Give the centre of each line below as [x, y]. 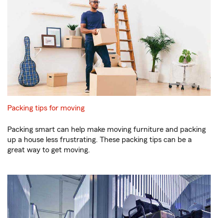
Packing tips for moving [46, 108]
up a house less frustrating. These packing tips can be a [100, 139]
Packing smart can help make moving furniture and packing [107, 129]
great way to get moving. [49, 150]
